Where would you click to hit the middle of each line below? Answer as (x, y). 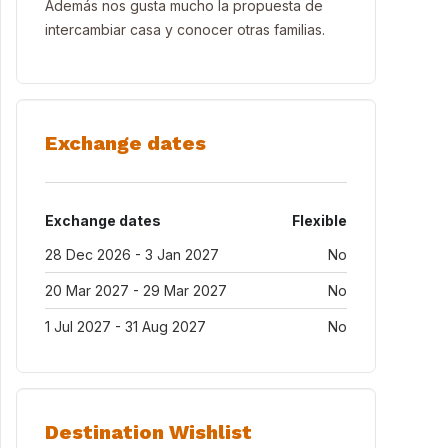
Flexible (319, 220)
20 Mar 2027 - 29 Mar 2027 (136, 290)
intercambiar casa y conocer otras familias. (185, 29)
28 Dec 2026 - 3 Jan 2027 (132, 254)
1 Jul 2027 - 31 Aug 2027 (125, 326)
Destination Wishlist (148, 432)
